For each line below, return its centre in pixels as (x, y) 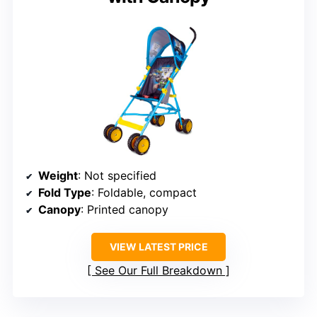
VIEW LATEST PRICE (158, 247)
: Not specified (117, 176)
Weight (58, 176)
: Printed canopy (125, 210)
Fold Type (65, 193)
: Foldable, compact (144, 193)
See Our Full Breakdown (158, 271)
